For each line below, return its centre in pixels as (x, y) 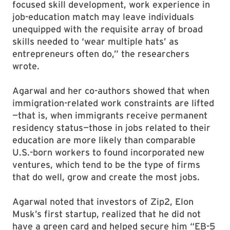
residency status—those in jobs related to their (111, 128)
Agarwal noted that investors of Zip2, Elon (103, 202)
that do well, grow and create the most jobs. (106, 177)
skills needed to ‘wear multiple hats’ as (95, 41)
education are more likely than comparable (104, 140)
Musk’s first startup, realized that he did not (107, 214)
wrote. (26, 66)
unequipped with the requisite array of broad (108, 29)
